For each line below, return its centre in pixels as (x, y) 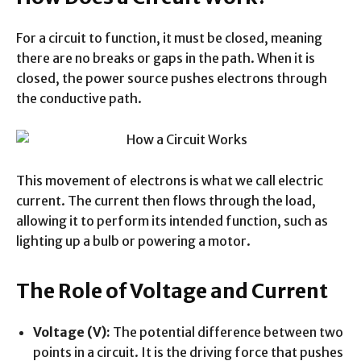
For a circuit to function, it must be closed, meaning (169, 38)
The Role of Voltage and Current (172, 291)
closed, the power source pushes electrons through (172, 78)
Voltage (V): (72, 332)
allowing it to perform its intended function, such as (172, 221)
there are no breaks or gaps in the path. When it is (166, 58)
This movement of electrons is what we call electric (170, 180)
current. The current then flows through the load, (166, 201)
